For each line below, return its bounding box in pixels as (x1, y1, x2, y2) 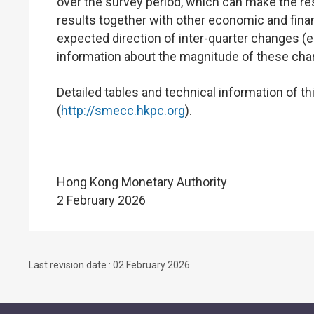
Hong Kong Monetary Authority (57, 174, 227, 189)
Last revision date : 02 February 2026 (29, 259, 190, 271)
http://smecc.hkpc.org (61, 102, 185, 118)
